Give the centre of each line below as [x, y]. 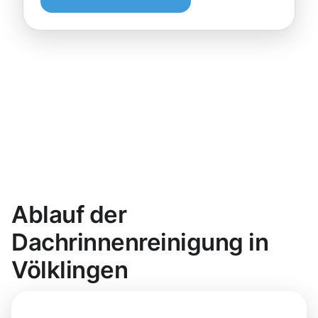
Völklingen [70, 270]
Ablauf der [69, 215]
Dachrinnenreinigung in [140, 242]
